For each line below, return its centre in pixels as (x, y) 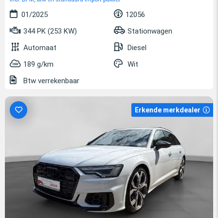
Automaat (40, 47)
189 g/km (38, 64)
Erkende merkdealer (168, 110)
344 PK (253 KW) (49, 31)
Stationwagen (150, 31)
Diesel (137, 47)
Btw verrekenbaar (50, 81)
